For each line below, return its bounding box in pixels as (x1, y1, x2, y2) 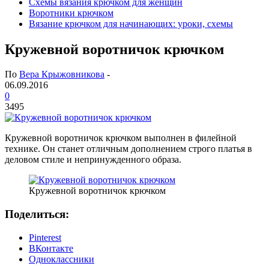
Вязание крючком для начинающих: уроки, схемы (29, 18, 233, 29)
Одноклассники (29, 253, 94, 264)
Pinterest (29, 232, 61, 243)
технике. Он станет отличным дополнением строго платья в (5, 144, 252, 154)
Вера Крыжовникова (19, 69, 104, 80)
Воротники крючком (29, 7, 113, 18)
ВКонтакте (29, 243, 73, 253)
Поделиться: (5, 208, 69, 221)
